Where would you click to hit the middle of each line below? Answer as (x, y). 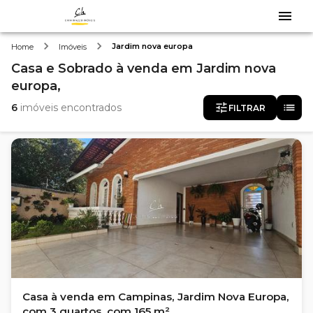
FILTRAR (247, 108)
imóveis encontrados (70, 107)
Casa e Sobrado (62, 68)
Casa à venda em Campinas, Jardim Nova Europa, (156, 297)
